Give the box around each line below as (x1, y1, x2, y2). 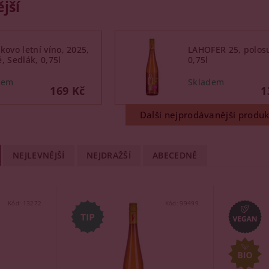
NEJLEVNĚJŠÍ (13, 150, 65, 161)
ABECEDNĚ (153, 150, 198, 161)
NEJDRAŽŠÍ (86, 150, 131, 161)
